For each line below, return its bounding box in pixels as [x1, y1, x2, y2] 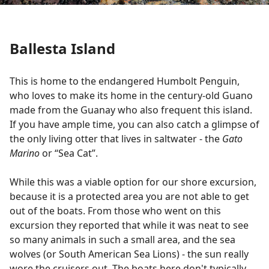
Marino [10, 146, 42, 160]
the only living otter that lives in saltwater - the [10, 131, 222, 145]
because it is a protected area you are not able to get [10, 189, 249, 203]
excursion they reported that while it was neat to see [10, 218, 249, 232]
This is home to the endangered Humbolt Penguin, [10, 74, 240, 88]
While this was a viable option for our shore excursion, [10, 175, 256, 189]
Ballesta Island [10, 38, 115, 58]
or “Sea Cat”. [42, 146, 98, 160]
